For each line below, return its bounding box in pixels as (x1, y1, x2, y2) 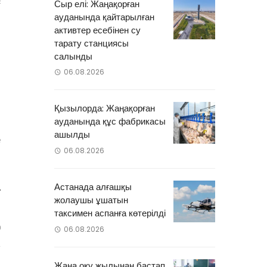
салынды (54, 49, 92, 63)
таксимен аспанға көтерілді (54, 207, 166, 220)
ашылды (54, 128, 90, 141)
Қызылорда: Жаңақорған (54, 102, 155, 115)
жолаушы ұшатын (54, 194, 128, 207)
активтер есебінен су (54, 23, 141, 36)
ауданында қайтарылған (54, 10, 154, 23)
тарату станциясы (54, 36, 129, 49)
